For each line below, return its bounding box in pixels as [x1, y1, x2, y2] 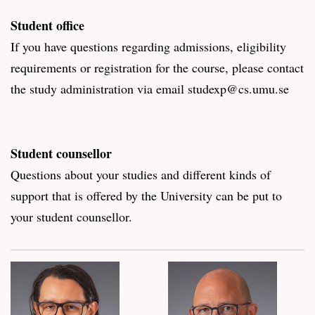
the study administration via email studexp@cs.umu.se [11, 79, 293, 97]
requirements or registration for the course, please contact [11, 58, 304, 76]
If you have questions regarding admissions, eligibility [11, 37, 286, 55]
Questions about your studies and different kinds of [11, 165, 271, 183]
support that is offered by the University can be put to [11, 186, 282, 204]
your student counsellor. [11, 207, 132, 225]
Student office [11, 15, 89, 34]
